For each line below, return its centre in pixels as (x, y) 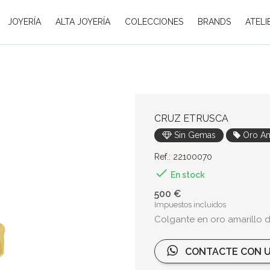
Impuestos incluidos (190, 205)
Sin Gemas (193, 135)
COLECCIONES (154, 21)
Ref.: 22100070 (183, 157)
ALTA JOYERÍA (83, 21)
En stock (187, 175)
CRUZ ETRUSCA (191, 118)
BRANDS (214, 21)
